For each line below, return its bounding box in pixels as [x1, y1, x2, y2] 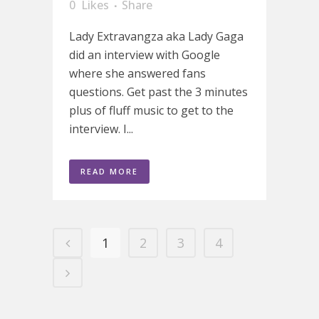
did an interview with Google [69, 46, 220, 63]
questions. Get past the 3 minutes [69, 83, 248, 100]
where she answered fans [69, 65, 206, 81]
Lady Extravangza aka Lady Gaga [69, 28, 244, 44]
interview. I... [69, 120, 133, 137]
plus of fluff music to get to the [69, 102, 234, 118]
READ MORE [80, 165, 138, 177]
